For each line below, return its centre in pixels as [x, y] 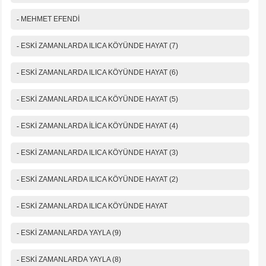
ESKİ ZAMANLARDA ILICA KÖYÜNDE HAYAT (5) [99, 99]
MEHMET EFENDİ [50, 19]
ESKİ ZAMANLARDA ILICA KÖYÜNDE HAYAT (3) [99, 153]
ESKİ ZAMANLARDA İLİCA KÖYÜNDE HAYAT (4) [99, 126]
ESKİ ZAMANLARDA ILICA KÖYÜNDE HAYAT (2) [99, 180]
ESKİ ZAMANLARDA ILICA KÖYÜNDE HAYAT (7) [99, 46]
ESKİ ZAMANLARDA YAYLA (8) [71, 260]
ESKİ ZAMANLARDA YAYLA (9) [71, 233]
